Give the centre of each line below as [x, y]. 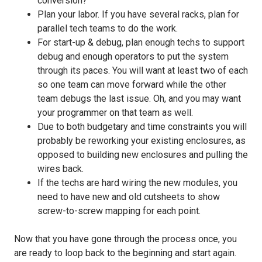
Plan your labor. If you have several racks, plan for [138, 14]
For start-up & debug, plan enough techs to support [141, 42]
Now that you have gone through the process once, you [125, 239]
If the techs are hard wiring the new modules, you [137, 182]
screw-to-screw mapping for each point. [119, 211]
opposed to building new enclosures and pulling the [143, 154]
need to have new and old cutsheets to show [129, 196]
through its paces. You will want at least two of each [143, 70]
